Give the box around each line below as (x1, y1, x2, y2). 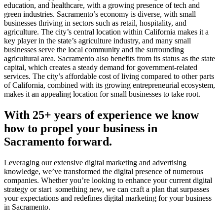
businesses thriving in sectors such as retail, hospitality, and (4, 19, 186, 28)
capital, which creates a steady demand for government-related (4, 63, 197, 72)
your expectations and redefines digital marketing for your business (4, 194, 212, 203)
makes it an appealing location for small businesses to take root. (4, 90, 200, 99)
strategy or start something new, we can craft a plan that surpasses (4, 185, 209, 194)
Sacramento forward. (4, 135, 112, 148)
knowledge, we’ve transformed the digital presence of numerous (4, 167, 203, 176)
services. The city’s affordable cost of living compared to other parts (4, 72, 214, 81)
